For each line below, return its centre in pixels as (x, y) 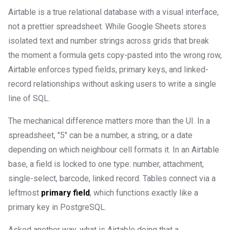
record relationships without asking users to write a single (112, 84)
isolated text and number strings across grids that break (109, 41)
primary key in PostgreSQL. (57, 207)
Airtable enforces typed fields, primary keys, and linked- (108, 70)
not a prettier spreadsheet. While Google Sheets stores (107, 27)
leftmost (25, 193)
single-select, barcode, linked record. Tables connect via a (112, 179)
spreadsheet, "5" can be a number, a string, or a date (100, 136)
